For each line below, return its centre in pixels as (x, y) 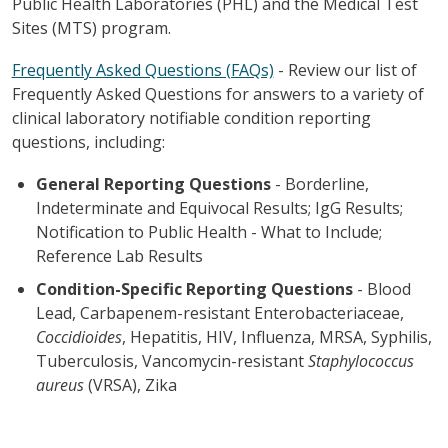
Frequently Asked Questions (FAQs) (142, 69)
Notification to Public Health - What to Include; (208, 231)
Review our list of (352, 69)
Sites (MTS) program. (91, 27)
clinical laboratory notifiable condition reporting (191, 117)
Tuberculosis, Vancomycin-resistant (171, 360)
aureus (61, 384)
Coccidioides (78, 336)
